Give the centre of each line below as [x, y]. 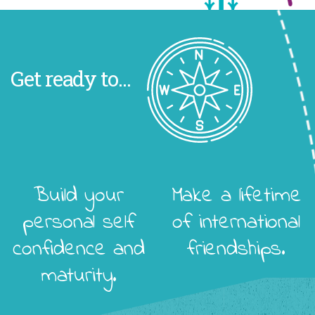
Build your [79, 197]
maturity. [79, 277]
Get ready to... [71, 79]
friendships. [236, 250]
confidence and [79, 250]
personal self [79, 223]
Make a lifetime [236, 197]
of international [236, 223]
